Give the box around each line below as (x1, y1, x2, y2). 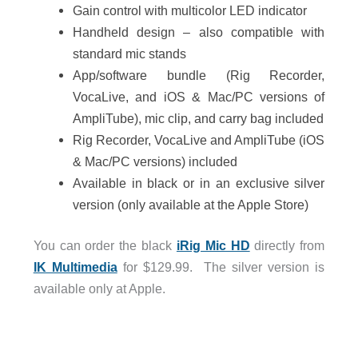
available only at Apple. (33, 281, 165, 296)
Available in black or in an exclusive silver (72, 175, 325, 190)
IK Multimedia (33, 260, 117, 275)
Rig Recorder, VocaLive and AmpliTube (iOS (72, 132, 325, 147)
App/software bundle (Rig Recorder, (72, 67, 325, 82)
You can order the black (33, 238, 177, 253)
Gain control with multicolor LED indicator (72, 2, 307, 18)
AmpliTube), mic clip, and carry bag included (72, 110, 324, 125)
